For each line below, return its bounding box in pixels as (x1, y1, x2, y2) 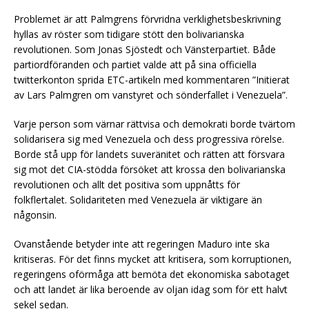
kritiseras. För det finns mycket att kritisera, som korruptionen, (14, 252, 292, 266)
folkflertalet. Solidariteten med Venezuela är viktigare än (14, 193, 262, 207)
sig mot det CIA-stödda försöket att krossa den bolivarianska (14, 163, 286, 177)
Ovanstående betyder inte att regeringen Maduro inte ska (14, 237, 270, 251)
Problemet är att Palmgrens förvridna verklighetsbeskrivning (14, 12, 281, 26)
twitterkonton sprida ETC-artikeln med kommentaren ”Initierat (14, 73, 290, 87)
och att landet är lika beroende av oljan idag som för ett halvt (14, 283, 288, 297)
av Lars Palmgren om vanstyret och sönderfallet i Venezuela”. (14, 88, 288, 102)
